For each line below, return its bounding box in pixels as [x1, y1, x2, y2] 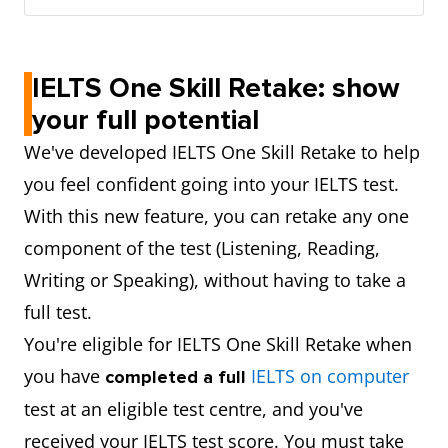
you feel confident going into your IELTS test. [24, 172, 399, 196]
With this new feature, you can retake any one [24, 204, 409, 228]
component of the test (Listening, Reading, [24, 236, 380, 260]
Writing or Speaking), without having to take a [24, 268, 406, 292]
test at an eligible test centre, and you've [24, 397, 363, 421]
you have [24, 364, 105, 388]
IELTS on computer [251, 364, 409, 388]
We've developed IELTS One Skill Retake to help [24, 140, 420, 164]
